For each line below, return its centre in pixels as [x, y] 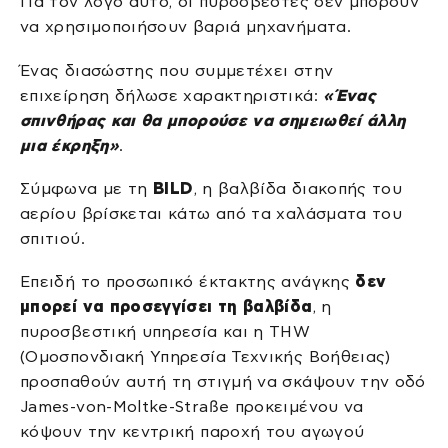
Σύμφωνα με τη [87, 189]
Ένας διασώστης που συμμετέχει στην [177, 70]
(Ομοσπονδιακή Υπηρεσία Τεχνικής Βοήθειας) [205, 357]
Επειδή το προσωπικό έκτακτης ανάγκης [188, 282]
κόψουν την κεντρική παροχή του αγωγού [192, 432]
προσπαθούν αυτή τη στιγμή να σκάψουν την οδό [223, 382]
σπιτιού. [52, 239]
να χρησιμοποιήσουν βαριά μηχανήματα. [185, 27]
